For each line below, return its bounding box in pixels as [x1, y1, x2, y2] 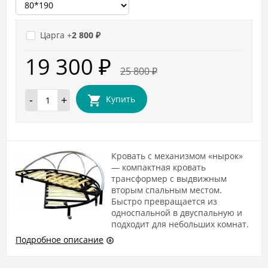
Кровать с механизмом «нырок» [111, 150, 243, 162]
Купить [106, 93, 135, 105]
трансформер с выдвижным [111, 172, 227, 184]
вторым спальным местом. [111, 184, 222, 196]
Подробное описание [16, 233, 103, 245]
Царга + [40, 29, 72, 41]
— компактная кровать [111, 161, 206, 173]
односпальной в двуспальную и [111, 206, 242, 218]
